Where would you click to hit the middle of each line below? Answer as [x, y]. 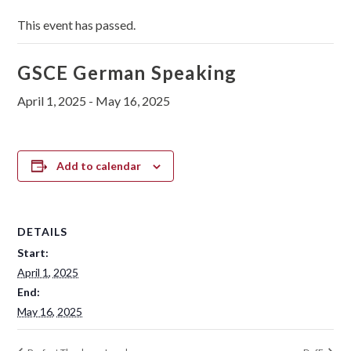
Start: [33, 252]
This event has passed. [77, 24]
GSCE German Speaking [127, 72]
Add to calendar [98, 165]
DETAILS [43, 231]
